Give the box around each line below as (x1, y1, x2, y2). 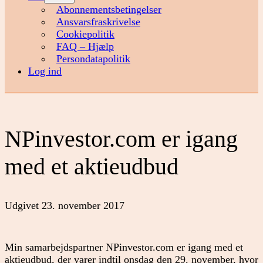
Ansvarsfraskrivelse (56, 16, 140, 28)
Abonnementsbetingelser (56, 4, 161, 16)
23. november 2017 (42, 199, 124, 211)
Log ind (28, 65, 62, 77)
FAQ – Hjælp (56, 41, 114, 53)
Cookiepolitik (56, 28, 114, 41)
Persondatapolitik (56, 53, 130, 65)
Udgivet (5, 199, 42, 211)
